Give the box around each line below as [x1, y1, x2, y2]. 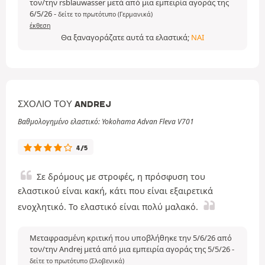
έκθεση [30, 21, 51, 30]
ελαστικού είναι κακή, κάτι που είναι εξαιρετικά [18, 185, 213, 196]
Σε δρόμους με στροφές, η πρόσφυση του [37, 171, 205, 182]
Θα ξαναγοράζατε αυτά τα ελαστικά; [61, 32, 191, 43]
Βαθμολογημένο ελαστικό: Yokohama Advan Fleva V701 [18, 117, 194, 127]
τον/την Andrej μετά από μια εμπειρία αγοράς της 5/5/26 [30, 244, 232, 254]
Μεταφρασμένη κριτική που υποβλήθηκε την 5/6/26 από [30, 232, 232, 243]
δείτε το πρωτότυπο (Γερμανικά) [58, 10, 153, 18]
